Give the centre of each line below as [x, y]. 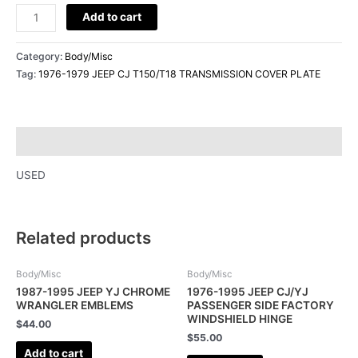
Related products [84, 238]
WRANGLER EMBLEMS [75, 306]
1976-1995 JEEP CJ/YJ [248, 292]
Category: [40, 57]
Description [48, 141]
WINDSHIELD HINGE [240, 319]
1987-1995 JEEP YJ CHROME [93, 292]
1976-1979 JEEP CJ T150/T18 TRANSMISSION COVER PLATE [179, 74]
